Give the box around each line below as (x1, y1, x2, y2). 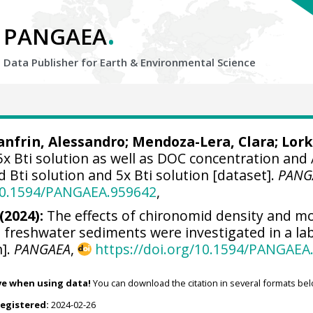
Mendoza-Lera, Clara (131, 132, 275, 151)
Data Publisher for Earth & (3, 55, 140, 69)
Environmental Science (140, 55, 256, 69)
